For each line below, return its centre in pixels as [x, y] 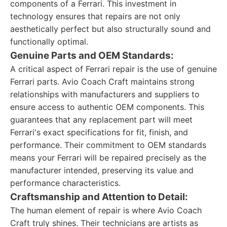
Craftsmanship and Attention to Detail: [99, 197]
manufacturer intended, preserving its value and [102, 170]
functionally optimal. [49, 42]
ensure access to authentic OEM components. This [107, 107]
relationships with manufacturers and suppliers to [105, 94]
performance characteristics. [65, 183]
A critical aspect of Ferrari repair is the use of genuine [113, 69]
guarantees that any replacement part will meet [101, 120]
